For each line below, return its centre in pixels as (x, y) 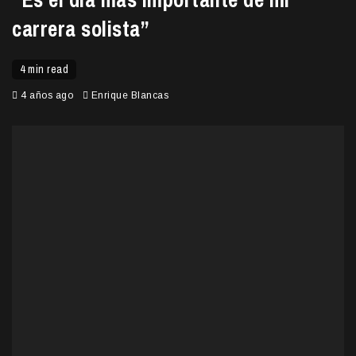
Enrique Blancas (130, 95)
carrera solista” (81, 28)
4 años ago (47, 95)
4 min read (44, 69)
